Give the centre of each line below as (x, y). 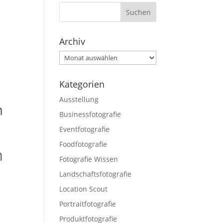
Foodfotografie (83, 144)
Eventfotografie (85, 129)
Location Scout (84, 189)
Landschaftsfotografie (96, 174)
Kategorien (82, 84)
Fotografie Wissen (89, 159)
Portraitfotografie (88, 204)
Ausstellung (79, 100)
